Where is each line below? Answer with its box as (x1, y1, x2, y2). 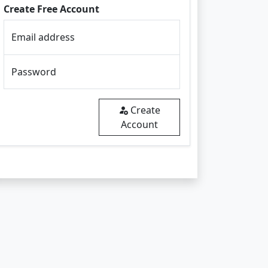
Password (11, 65, 56, 78)
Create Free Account (3, 2, 99, 16)
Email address (11, 31, 75, 44)
